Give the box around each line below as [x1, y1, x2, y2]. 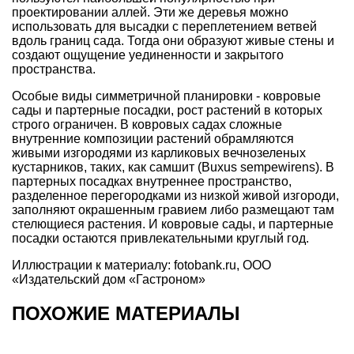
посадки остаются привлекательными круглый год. [12, 232, 309, 246]
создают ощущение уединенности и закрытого [12, 48, 284, 62]
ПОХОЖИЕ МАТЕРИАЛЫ [12, 303, 240, 325]
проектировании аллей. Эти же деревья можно [12, 6, 288, 20]
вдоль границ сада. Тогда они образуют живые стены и [12, 34, 334, 48]
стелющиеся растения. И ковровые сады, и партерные [12, 217, 333, 232]
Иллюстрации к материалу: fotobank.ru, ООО [12, 258, 271, 273]
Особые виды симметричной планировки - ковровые [12, 89, 321, 104]
